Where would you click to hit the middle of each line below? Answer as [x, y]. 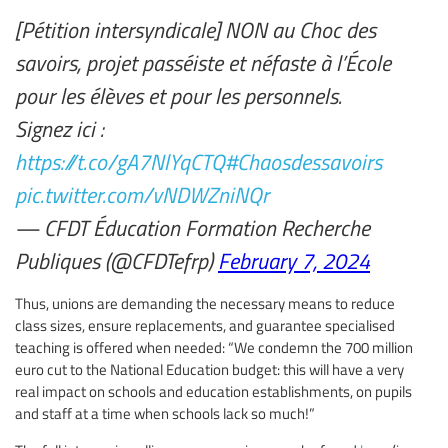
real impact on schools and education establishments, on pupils [213, 391]
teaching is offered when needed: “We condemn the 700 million [214, 347]
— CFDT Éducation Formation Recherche [192, 227]
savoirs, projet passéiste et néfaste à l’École [203, 62]
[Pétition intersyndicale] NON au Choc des [195, 29]
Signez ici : [59, 128]
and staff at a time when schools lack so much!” [165, 413]
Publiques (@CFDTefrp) [116, 260]
